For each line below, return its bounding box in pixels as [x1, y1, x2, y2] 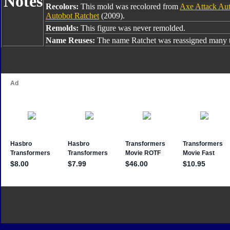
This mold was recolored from [81, 2, 180, 11]
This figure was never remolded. [81, 24, 185, 32]
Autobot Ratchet [46, 11, 99, 20]
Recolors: [46, 2, 81, 11]
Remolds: [46, 24, 81, 32]
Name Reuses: [46, 36, 97, 45]
